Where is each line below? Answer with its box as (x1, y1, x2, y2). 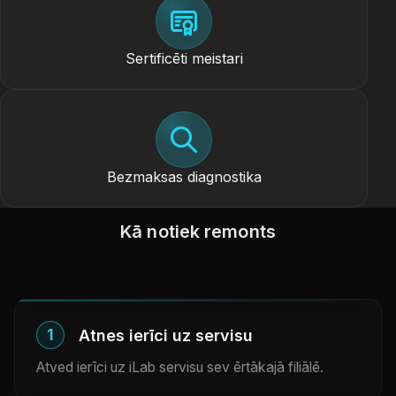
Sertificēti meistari (125, 49, 243, 67)
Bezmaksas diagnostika (106, 168, 262, 186)
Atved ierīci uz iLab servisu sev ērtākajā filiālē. (36, 359, 324, 376)
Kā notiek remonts (120, 221, 276, 242)
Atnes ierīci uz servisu (79, 325, 253, 345)
